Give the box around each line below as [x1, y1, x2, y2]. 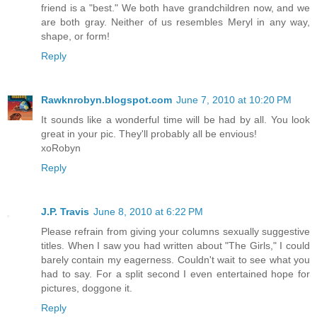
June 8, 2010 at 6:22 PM [93, 206, 203, 218]
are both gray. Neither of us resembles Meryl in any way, [41, 16, 310, 28]
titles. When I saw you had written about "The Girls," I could [41, 240, 310, 252]
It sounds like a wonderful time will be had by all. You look [41, 114, 310, 126]
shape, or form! [41, 30, 110, 42]
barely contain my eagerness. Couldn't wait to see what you [41, 254, 310, 266]
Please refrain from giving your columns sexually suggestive [41, 226, 310, 238]
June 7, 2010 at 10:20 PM [176, 94, 292, 106]
